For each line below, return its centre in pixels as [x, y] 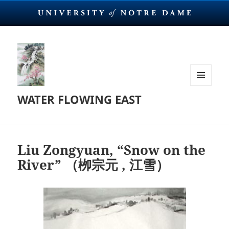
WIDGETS [205, 107]
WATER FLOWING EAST [80, 99]
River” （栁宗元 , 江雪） [94, 165]
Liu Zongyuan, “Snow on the [112, 150]
